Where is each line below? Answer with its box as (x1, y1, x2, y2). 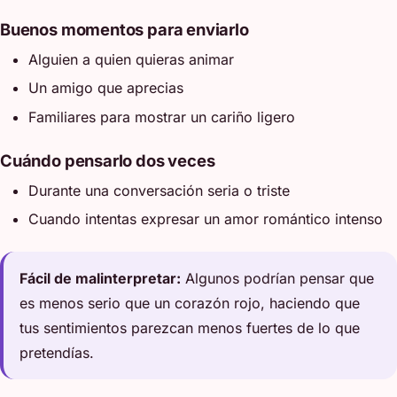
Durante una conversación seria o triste (28, 181, 290, 199)
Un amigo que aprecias (28, 79, 183, 97)
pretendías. (19, 344, 95, 362)
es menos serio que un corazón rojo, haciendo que (19, 294, 361, 313)
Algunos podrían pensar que (181, 269, 375, 288)
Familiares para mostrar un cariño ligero (28, 107, 295, 126)
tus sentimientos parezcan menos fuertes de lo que (19, 319, 361, 338)
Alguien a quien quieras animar (28, 50, 234, 68)
